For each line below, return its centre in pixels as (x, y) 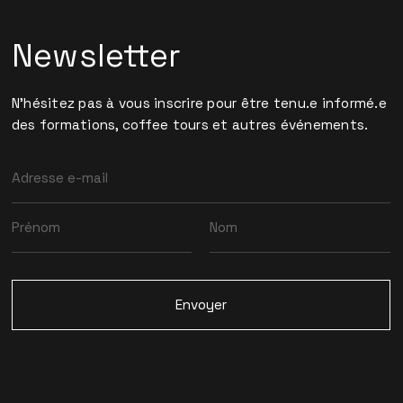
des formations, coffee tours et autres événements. (190, 125)
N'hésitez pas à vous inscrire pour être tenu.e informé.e (199, 103)
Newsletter (96, 55)
